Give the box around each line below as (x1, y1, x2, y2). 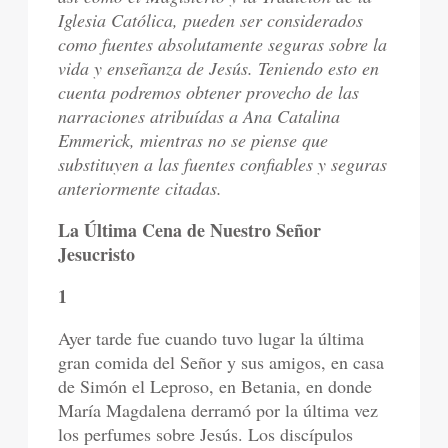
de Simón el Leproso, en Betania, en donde (58, 374, 373, 398)
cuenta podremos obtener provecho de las (58, 80, 360, 104)
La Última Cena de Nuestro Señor (58, 217, 322, 243)
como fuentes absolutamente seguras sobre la (58, 32, 388, 56)
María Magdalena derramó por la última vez (58, 398, 379, 422)
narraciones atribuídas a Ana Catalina (58, 104, 341, 128)
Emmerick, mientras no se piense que (58, 128, 329, 152)
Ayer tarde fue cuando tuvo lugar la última (58, 326, 365, 350)
